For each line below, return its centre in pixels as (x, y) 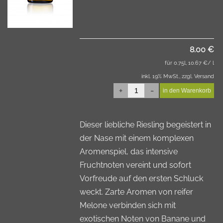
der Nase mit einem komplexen (137, 138)
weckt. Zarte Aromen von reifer (137, 192)
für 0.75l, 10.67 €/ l (189, 63)
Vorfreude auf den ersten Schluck (142, 178)
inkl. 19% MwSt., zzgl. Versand (178, 76)
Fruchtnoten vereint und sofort (136, 165)
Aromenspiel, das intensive (129, 152)
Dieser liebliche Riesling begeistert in (146, 125)
